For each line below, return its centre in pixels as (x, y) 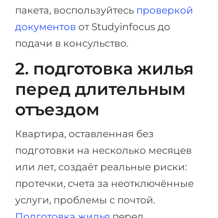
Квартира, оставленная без (84, 134)
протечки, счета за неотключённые (104, 183)
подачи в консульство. (72, 43)
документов (45, 27)
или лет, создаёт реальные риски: (101, 167)
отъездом (57, 109)
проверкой (165, 10)
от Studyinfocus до (123, 27)
